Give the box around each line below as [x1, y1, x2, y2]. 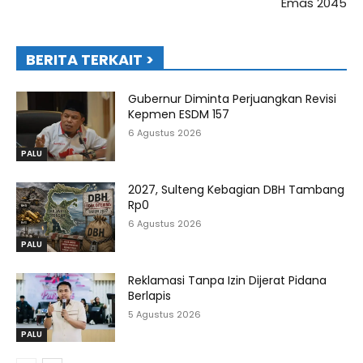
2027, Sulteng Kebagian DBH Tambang [128, 181, 345, 198]
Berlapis [128, 287, 172, 304]
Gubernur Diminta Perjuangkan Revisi [128, 91, 337, 108]
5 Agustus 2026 [128, 307, 202, 321]
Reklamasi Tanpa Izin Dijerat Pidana [128, 271, 327, 288]
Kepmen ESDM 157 [128, 106, 230, 123]
